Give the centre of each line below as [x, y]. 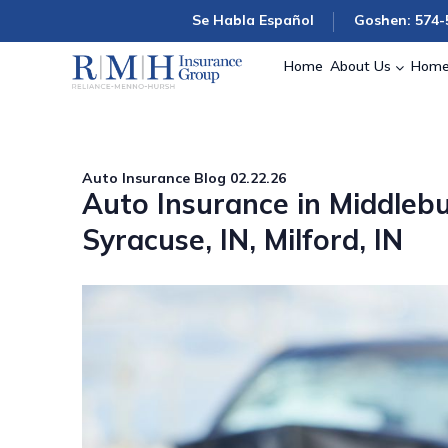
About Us [360, 65]
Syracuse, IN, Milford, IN [242, 240]
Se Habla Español [253, 20]
